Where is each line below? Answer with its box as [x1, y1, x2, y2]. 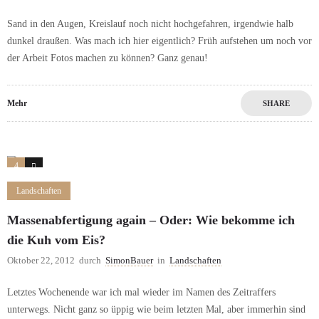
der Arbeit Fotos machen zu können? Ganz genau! [7, 53, 208, 64]
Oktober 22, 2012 [7, 255, 75, 266]
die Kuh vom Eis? [7, 233, 105, 248]
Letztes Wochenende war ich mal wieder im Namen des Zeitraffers [7, 287, 276, 298]
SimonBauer [105, 255, 153, 266]
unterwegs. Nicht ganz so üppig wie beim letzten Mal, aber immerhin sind [7, 304, 305, 315]
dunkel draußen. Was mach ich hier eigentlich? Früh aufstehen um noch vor [7, 36, 312, 47]
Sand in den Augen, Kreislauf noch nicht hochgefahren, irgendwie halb [7, 19, 293, 30]
